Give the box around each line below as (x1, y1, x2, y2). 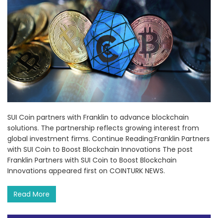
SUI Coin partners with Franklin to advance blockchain (7, 112, 189, 123)
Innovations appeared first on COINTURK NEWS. (7, 166, 165, 176)
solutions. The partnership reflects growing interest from (7, 123, 199, 133)
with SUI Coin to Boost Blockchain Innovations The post (7, 145, 193, 155)
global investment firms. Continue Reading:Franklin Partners (7, 134, 210, 144)
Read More (14, 189, 50, 200)
